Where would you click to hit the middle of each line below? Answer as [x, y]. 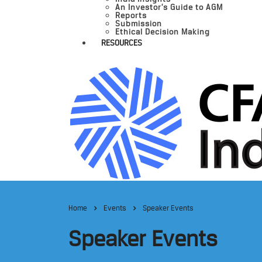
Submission [139, 23]
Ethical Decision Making [163, 32]
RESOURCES [122, 43]
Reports [131, 15]
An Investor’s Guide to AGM [169, 7]
